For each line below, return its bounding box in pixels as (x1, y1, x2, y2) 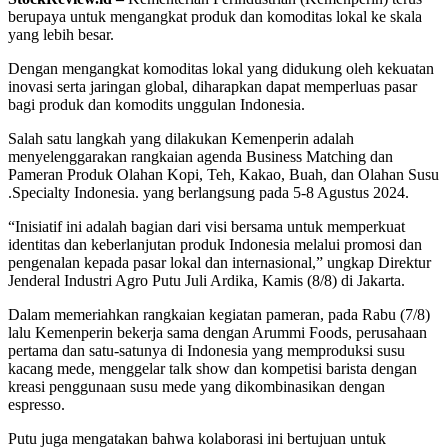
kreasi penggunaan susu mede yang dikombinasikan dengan (8, 378, 385, 396)
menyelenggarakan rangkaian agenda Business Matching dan (8, 148, 393, 166)
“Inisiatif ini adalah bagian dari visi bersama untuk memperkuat (8, 218, 405, 236)
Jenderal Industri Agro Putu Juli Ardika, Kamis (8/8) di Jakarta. (8, 272, 405, 290)
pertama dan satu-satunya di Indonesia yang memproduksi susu (8, 342, 405, 360)
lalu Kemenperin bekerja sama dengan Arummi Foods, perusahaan (8, 324, 427, 342)
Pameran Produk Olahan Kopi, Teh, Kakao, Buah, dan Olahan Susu (8, 166, 439, 184)
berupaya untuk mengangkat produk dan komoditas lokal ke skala (8, 8, 422, 26)
